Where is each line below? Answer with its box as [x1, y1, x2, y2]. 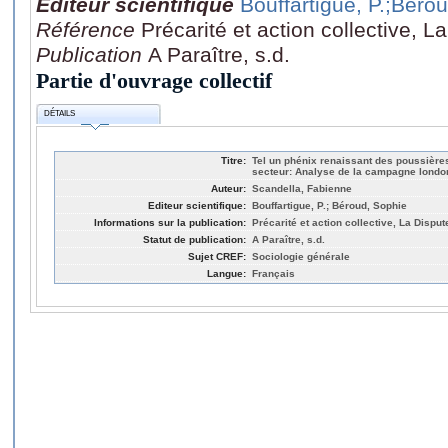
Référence [36, 17, 141, 41]
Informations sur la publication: [94, 216, 246, 228]
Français [252, 267, 295, 279]
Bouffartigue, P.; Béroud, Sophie [252, 199, 407, 211]
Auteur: [211, 182, 246, 194]
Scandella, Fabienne [252, 182, 352, 194]
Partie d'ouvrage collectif [36, 67, 272, 93]
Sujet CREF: [188, 250, 246, 262]
